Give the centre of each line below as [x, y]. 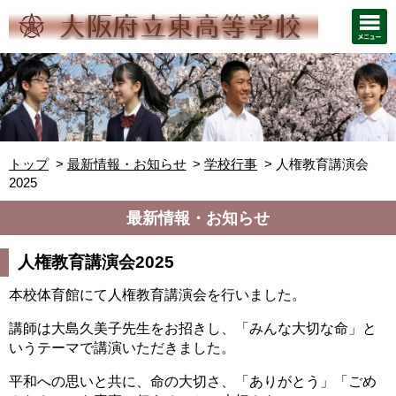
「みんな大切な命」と [306, 328]
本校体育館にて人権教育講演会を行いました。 [157, 294]
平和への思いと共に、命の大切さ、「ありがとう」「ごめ [193, 381]
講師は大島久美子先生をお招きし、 [122, 328]
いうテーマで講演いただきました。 [122, 347]
